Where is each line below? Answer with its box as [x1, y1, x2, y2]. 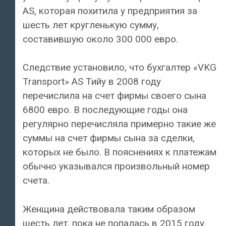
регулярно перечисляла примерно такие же [23, 118, 216, 130]
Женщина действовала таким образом [23, 203, 195, 215]
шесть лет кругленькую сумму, [23, 19, 159, 31]
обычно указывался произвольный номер [23, 160, 210, 173]
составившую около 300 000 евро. [23, 33, 178, 45]
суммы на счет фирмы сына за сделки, [23, 132, 195, 144]
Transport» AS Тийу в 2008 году [23, 76, 161, 88]
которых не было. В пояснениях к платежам [23, 146, 216, 158]
